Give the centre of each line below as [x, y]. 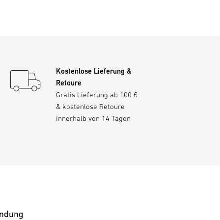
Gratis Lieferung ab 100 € [97, 94]
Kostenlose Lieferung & [94, 71]
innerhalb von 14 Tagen [93, 118]
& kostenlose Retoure [90, 106]
